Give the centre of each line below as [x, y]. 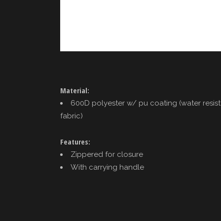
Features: [75, 142]
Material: [75, 90]
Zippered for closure [107, 154]
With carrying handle [107, 167]
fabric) [72, 116]
